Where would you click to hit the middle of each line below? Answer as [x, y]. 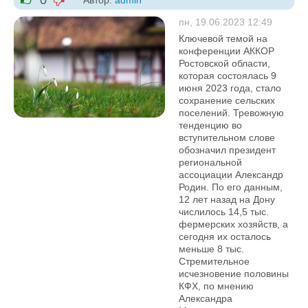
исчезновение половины [234, 274]
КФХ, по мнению [216, 286]
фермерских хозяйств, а [233, 224]
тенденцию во [210, 125]
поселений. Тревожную [231, 113]
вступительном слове [227, 137]
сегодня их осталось [225, 236]
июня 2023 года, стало [230, 88]
